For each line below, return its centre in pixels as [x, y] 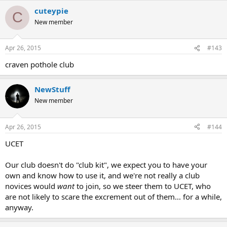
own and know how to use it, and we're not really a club [102, 175]
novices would [31, 186]
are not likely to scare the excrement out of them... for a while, [113, 196]
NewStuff [52, 89]
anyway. [19, 207]
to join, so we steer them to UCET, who [143, 186]
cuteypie [51, 10]
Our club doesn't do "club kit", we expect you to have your [106, 164]
